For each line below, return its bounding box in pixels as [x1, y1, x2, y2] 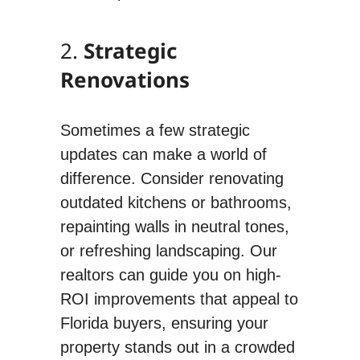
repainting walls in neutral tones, [59, 217, 289, 235]
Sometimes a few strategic [59, 121, 250, 139]
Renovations [59, 64, 190, 94]
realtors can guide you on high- [59, 265, 281, 284]
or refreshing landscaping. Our [59, 241, 277, 260]
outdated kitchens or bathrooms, [59, 193, 292, 211]
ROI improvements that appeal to [59, 289, 298, 308]
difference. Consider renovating [59, 169, 284, 187]
